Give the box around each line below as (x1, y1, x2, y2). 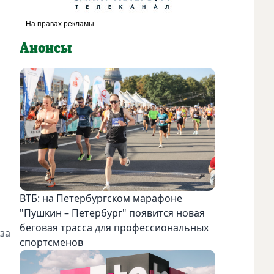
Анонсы (20, 40, 72, 56)
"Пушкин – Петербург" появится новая (20, 206, 205, 220)
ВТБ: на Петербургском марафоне (20, 191, 182, 205)
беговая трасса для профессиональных (20, 220, 209, 234)
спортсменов (20, 235, 83, 249)
